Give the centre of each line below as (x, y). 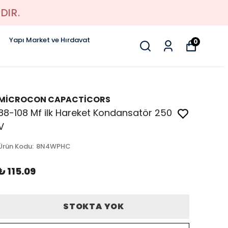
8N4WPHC (53, 146)
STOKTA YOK (93, 206)
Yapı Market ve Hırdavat (50, 40)
